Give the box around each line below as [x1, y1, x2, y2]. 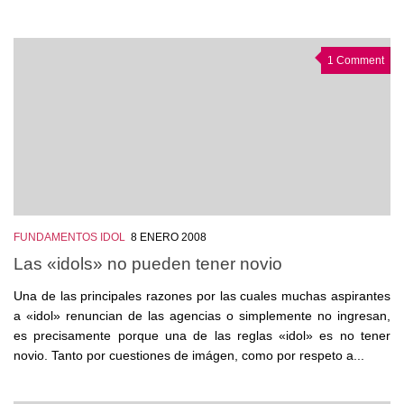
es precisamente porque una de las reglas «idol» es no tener [14, 328, 390, 343]
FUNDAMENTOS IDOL [14, 231, 125, 244]
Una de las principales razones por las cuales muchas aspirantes [14, 289, 390, 303]
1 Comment [327, 54, 384, 68]
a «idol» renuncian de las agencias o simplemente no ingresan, [14, 308, 390, 323]
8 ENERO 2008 [131, 231, 207, 244]
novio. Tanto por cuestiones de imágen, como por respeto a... [14, 348, 364, 363]
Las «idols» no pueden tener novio [14, 253, 282, 273]
